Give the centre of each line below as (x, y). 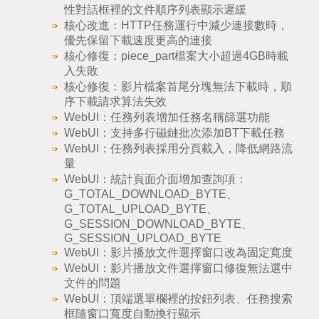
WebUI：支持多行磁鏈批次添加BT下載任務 (174, 133)
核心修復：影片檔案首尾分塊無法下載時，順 (178, 87)
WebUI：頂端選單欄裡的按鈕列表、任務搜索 (178, 299)
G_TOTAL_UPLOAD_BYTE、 (141, 209)
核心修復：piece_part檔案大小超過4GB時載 (176, 56)
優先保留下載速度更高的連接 (138, 40)
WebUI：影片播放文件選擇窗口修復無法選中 (178, 268)
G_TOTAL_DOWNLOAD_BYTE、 (151, 194)
